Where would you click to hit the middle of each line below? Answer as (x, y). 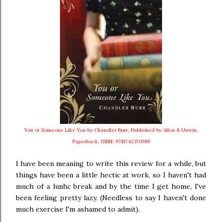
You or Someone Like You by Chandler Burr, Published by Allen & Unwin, (111, 130)
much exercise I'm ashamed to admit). (78, 209)
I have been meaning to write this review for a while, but (111, 164)
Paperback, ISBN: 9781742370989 (111, 141)
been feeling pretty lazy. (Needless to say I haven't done (111, 198)
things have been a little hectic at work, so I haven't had (111, 175)
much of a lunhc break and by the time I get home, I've (111, 186)
